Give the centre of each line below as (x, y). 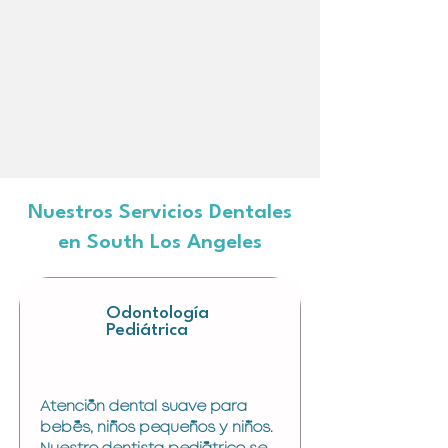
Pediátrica (147, 330)
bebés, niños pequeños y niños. (156, 428)
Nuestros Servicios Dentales (160, 213)
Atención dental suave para (143, 407)
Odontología (157, 313)
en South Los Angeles (160, 243)
